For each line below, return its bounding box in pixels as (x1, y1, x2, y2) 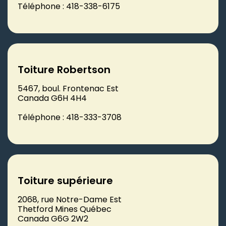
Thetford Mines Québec (18, 203, 111, 215)
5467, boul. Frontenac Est (18, 82, 119, 94)
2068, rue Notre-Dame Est (18, 193, 122, 205)
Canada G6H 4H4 (18, 92, 87, 104)
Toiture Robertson (18, 62, 110, 77)
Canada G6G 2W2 (18, 212, 88, 224)
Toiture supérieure (18, 173, 113, 188)
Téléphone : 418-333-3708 (18, 111, 122, 123)
